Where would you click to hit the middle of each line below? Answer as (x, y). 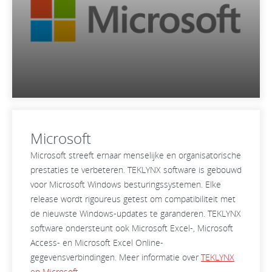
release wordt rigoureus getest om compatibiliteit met (133, 199)
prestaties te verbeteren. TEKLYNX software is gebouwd (136, 170)
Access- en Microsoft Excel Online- (97, 243)
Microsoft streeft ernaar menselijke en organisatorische (136, 155)
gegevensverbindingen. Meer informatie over (116, 257)
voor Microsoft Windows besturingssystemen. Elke (126, 184)
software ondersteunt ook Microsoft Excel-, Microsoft (132, 228)
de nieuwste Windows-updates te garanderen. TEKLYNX (136, 213)
